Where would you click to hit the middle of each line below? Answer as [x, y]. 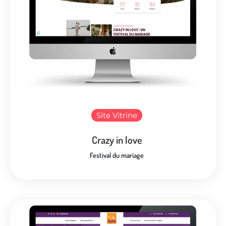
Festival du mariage [117, 155]
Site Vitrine [117, 115]
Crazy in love [117, 139]
